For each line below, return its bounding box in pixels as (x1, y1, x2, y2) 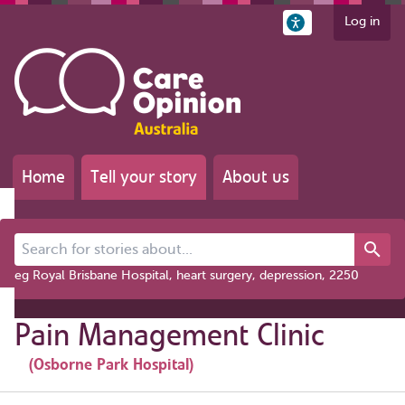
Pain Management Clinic (14, 316, 325, 354)
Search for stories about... (14, 235, 164, 249)
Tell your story (90, 165, 197, 188)
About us (222, 165, 289, 188)
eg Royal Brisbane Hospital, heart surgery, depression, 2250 (14, 268, 359, 282)
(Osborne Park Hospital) (29, 354, 193, 374)
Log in (344, 14, 380, 28)
